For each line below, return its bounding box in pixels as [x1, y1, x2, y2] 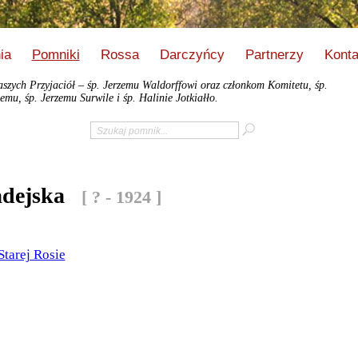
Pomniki [31, 47, 80, 62]
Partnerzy [245, 47, 304, 62]
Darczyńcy [159, 47, 225, 62]
